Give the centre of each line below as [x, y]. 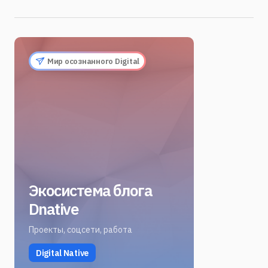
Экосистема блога [91, 191]
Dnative [54, 209]
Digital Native [63, 253]
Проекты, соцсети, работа [80, 230]
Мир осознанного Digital [94, 61]
